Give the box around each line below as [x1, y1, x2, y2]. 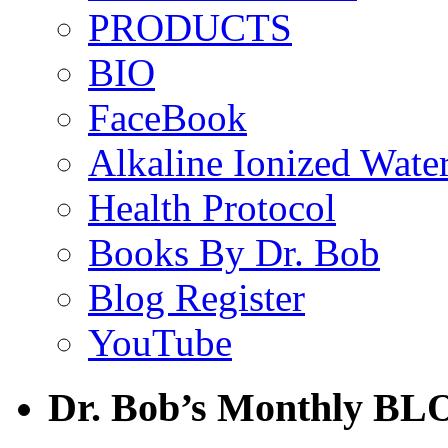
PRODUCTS [88, 6, 292, 50]
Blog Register [88, 276, 305, 320]
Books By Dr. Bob [88, 231, 380, 275]
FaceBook [88, 96, 247, 140]
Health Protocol [88, 186, 336, 230]
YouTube [88, 321, 232, 365]
